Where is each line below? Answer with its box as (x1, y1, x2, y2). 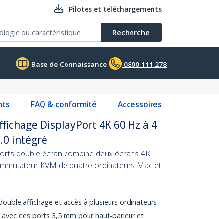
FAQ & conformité (30, 99, 97, 109)
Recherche (112, 27, 150, 37)
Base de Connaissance (29, 60, 107, 69)
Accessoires (117, 99, 162, 109)
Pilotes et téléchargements (69, 4, 162, 14)
